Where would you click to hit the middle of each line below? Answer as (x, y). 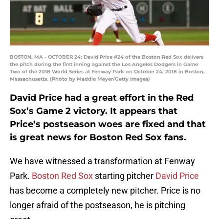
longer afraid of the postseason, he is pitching (98, 205)
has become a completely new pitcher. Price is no (105, 191)
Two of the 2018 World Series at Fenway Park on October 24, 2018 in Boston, (107, 72)
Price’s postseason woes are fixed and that (108, 124)
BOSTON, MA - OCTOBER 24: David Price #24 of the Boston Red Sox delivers (107, 57)
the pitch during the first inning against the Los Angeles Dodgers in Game (104, 65)
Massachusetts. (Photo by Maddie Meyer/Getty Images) (80, 79)
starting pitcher (124, 176)
